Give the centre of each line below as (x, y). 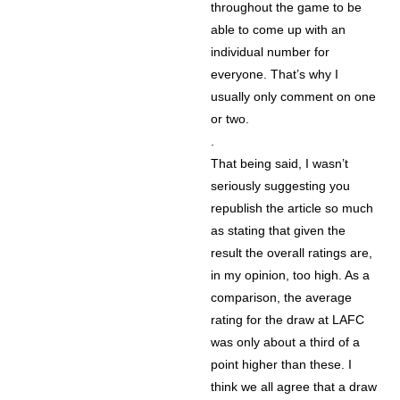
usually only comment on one (294, 96)
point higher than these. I (282, 364)
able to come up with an (279, 29)
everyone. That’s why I (275, 74)
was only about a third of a (286, 342)
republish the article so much (292, 208)
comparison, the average (282, 297)
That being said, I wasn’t (280, 163)
